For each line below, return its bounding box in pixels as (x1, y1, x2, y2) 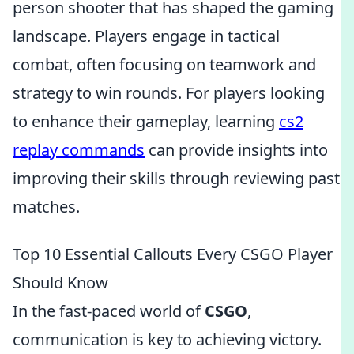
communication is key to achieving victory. (13, 329, 322, 350)
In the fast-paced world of (13, 300, 205, 322)
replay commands (13, 139, 145, 160)
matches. (13, 196, 80, 217)
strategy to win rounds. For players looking (13, 82, 325, 104)
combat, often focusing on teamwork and (13, 54, 316, 75)
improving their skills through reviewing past (13, 168, 340, 189)
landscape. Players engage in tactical (13, 25, 280, 47)
